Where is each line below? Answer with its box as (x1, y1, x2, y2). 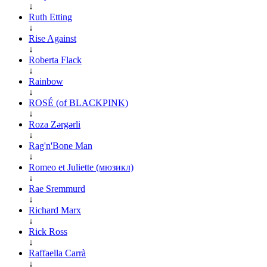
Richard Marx (29, 204, 81, 215)
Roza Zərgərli (29, 119, 80, 129)
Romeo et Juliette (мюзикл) (29, 162, 133, 172)
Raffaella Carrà (29, 247, 86, 258)
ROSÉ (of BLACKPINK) (29, 97, 128, 108)
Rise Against (29, 33, 76, 44)
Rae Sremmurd (29, 183, 85, 194)
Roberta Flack (29, 54, 82, 65)
